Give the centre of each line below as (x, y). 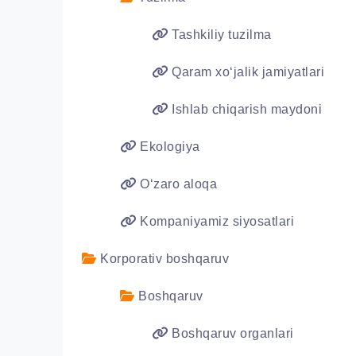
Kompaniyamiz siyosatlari (215, 221)
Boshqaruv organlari (231, 333)
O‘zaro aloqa (176, 184)
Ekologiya (168, 147)
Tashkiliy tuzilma (220, 35)
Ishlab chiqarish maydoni (245, 109)
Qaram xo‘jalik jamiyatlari (246, 72)
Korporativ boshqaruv (163, 259)
